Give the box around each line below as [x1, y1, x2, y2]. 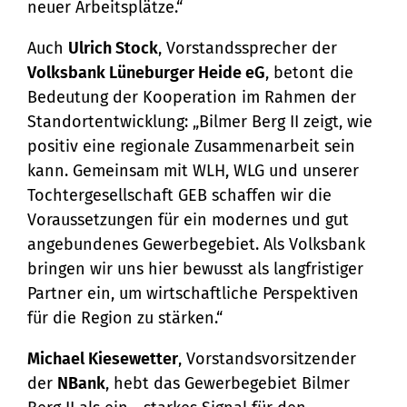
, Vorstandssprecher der [158, 38, 337, 59]
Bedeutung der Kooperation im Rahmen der [27, 87, 356, 108]
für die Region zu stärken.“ [27, 308, 223, 329]
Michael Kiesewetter [27, 349, 178, 370]
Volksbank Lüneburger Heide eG [27, 63, 265, 84]
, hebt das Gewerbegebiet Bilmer [105, 373, 350, 394]
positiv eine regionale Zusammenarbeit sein [27, 136, 355, 157]
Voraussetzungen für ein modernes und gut [27, 210, 349, 231]
